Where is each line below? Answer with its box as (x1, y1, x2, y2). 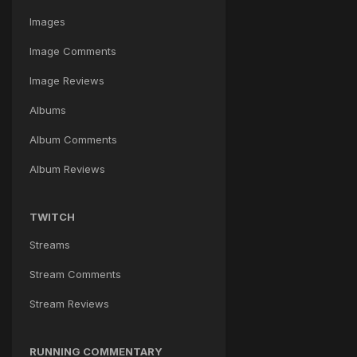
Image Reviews (29, 73, 104, 87)
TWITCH (29, 210, 75, 223)
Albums (29, 103, 66, 116)
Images (29, 14, 65, 28)
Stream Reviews (29, 296, 109, 310)
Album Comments (29, 132, 117, 146)
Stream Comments (29, 267, 121, 280)
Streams (29, 237, 70, 251)
